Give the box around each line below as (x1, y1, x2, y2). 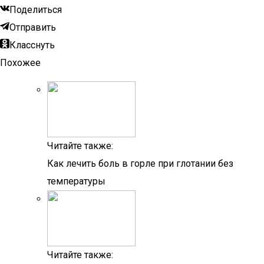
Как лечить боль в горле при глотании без (47, 158, 233, 169)
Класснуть (9, 39, 55, 51)
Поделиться (9, 4, 62, 15)
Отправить (9, 22, 56, 33)
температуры (47, 176, 105, 187)
